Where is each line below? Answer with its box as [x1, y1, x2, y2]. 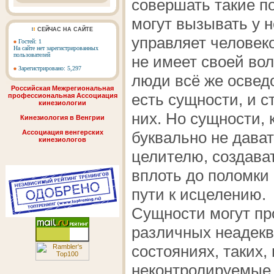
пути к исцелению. [131, 185, 266, 204]
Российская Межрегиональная [11, 84, 114, 92]
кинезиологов [39, 136, 86, 143]
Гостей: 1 [17, 38, 42, 45]
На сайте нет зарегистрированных [13, 45, 98, 51]
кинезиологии [39, 99, 86, 106]
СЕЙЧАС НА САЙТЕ [37, 26, 93, 32]
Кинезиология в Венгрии [20, 114, 105, 121]
